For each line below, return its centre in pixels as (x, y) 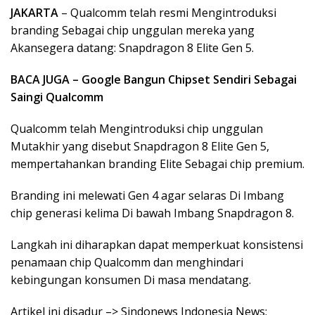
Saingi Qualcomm (57, 97)
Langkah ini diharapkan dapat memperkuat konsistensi (157, 245)
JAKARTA (34, 13)
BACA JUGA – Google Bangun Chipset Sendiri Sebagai (154, 79)
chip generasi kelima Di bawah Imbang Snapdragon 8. (152, 213)
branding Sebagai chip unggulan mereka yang (133, 30)
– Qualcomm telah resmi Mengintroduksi (167, 13)
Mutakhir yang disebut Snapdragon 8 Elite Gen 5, (140, 146)
